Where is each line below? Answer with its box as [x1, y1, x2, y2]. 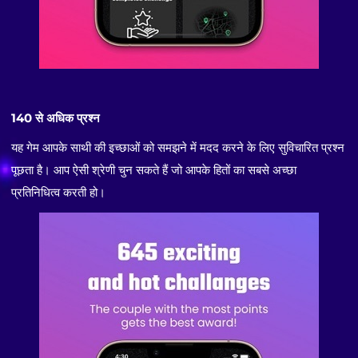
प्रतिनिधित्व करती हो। [11, 184, 106, 200]
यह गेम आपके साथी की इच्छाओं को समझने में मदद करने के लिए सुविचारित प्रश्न [11, 139, 345, 155]
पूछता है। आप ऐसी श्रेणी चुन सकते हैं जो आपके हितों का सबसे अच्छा [11, 161, 297, 177]
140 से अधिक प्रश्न [11, 111, 101, 126]
